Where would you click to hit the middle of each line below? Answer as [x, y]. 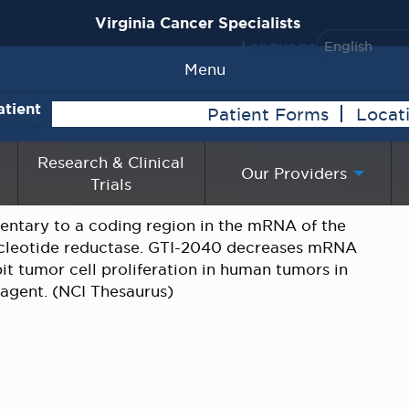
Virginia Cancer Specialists [197, 23]
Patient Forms [268, 114]
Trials [111, 184]
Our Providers [294, 173]
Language [278, 47]
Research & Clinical [111, 162]
